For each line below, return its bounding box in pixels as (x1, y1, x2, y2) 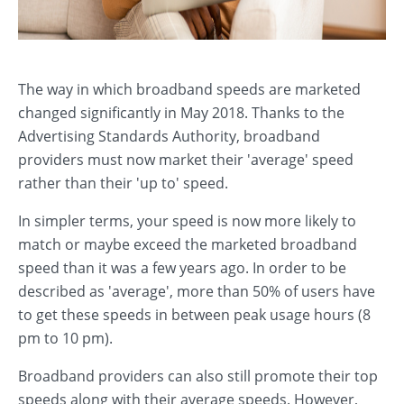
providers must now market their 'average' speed (18, 150, 353, 170)
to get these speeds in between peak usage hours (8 (18, 305, 371, 325)
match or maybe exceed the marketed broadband (18, 234, 357, 254)
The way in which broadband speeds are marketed (18, 79, 361, 99)
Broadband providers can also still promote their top (18, 366, 378, 386)
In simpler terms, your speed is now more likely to (18, 211, 356, 231)
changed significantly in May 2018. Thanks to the (18, 103, 344, 123)
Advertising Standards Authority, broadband (18, 126, 320, 146)
